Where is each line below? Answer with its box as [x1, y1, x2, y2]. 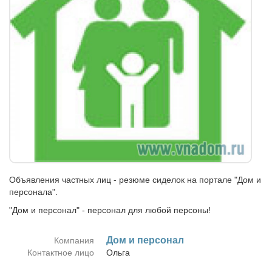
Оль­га [106, 248, 130, 257]
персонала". [9, 187, 58, 197]
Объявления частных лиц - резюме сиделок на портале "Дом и [9, 175, 261, 185]
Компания [54, 236, 94, 245]
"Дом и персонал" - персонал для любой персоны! [9, 205, 211, 215]
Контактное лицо [27, 248, 94, 257]
